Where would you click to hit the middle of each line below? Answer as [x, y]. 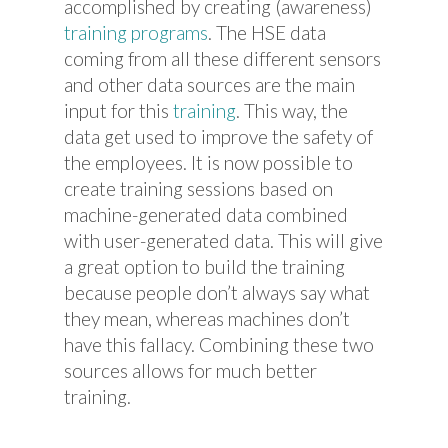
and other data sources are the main [209, 84]
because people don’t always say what [217, 292]
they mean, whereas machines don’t [207, 318]
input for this [118, 110]
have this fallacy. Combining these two [219, 344]
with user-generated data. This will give [223, 240]
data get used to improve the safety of [218, 136]
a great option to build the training [204, 266]
